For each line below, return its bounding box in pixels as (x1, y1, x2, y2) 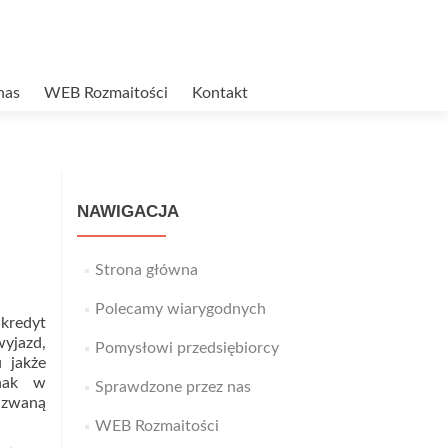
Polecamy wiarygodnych (94, 301, 266, 317)
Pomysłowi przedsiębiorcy (94, 340, 279, 356)
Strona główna (94, 262, 198, 278)
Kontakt (192, 85, 248, 101)
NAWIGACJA (77, 202, 179, 221)
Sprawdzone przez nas (94, 379, 251, 395)
